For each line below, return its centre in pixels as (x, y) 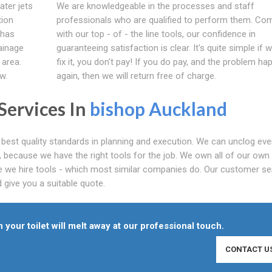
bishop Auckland (158, 108)
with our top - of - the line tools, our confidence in (156, 34)
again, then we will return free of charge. (136, 76)
